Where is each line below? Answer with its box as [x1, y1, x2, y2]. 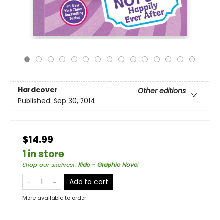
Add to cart [69, 177, 108, 187]
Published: [18, 96, 54, 106]
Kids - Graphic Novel [78, 161, 138, 169]
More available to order [22, 194, 86, 202]
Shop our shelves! [22, 161, 75, 169]
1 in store [22, 147, 64, 161]
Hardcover [18, 85, 58, 95]
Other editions [138, 86, 186, 96]
